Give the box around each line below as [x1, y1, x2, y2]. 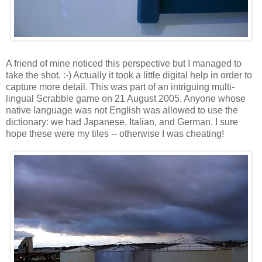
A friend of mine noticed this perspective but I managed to [6, 58, 242, 68]
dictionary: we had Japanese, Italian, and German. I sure [6, 116, 238, 127]
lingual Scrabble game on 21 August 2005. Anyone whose [6, 93, 246, 104]
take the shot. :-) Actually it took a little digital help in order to [6, 70, 252, 80]
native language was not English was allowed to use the [6, 105, 238, 115]
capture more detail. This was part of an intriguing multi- [6, 81, 235, 92]
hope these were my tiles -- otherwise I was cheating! [6, 128, 224, 139]
